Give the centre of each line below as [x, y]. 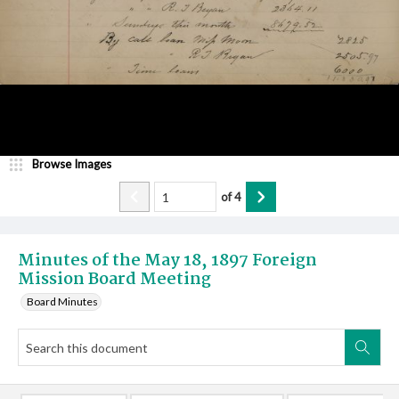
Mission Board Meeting [114, 280]
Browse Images [72, 164]
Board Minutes [62, 301]
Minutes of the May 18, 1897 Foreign [167, 261]
